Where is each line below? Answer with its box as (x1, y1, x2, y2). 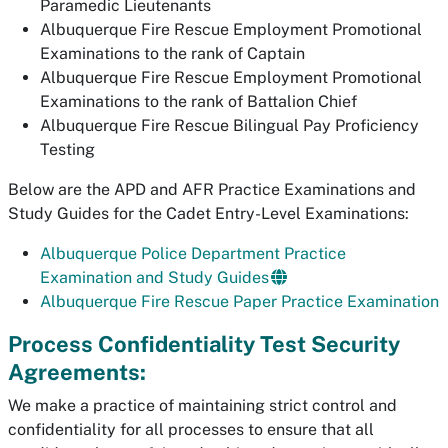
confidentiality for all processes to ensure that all (8, 420, 374, 439)
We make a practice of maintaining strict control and (8, 396, 397, 415)
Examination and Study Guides (40, 268, 269, 287)
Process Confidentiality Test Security (8, 331, 400, 357)
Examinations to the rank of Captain (40, 44, 305, 63)
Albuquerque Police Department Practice (40, 244, 346, 263)
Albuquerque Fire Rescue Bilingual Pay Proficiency (40, 116, 419, 135)
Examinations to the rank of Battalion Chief (40, 92, 357, 111)
